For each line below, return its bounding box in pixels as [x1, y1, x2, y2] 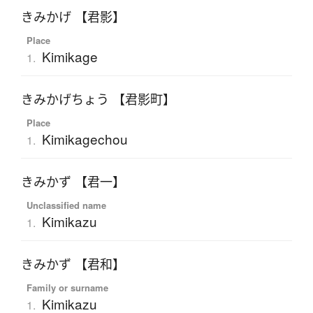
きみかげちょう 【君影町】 [21, 91, 175, 108]
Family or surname [26, 281, 108, 295]
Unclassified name [26, 198, 106, 212]
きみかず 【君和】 [21, 256, 125, 273]
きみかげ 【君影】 [21, 8, 125, 26]
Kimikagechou [41, 129, 128, 149]
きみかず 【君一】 [21, 173, 125, 191]
